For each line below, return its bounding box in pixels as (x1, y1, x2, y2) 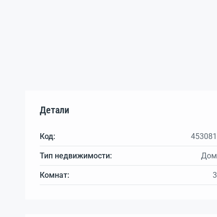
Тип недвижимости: (40, 151, 112, 160)
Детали (40, 104, 69, 116)
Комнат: (40, 170, 69, 180)
